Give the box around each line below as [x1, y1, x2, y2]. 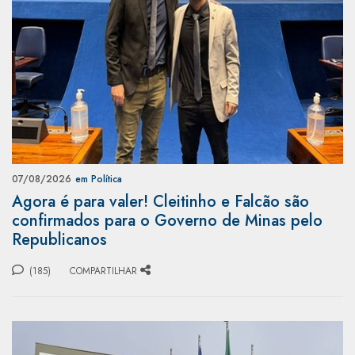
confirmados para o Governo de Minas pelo [12, 208, 323, 232]
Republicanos [12, 227, 107, 251]
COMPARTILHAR [70, 263, 137, 278]
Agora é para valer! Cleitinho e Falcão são [12, 189, 309, 213]
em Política [75, 171, 122, 186]
